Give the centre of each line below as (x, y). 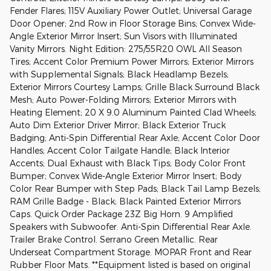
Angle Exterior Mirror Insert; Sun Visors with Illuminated (123, 36)
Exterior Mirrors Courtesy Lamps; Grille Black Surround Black (135, 87)
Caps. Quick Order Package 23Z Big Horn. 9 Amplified (121, 214)
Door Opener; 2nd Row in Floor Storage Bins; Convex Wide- (133, 23)
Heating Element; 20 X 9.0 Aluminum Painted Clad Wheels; (133, 112)
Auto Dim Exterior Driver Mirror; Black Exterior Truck (118, 125)
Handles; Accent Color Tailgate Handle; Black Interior (120, 150)
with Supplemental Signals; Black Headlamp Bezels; (119, 74)
